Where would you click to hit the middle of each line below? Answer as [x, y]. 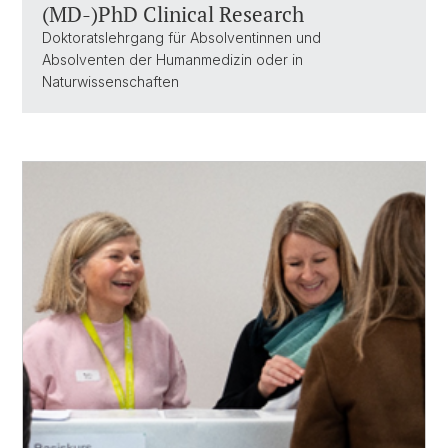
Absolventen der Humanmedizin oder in [172, 59]
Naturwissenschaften [110, 81]
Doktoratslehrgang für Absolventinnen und [181, 37]
